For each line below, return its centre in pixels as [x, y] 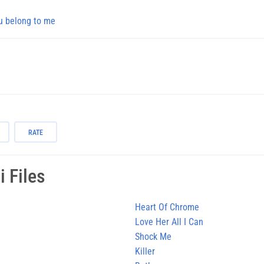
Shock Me [153, 236]
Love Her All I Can [169, 222]
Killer [145, 251]
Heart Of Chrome [167, 207]
